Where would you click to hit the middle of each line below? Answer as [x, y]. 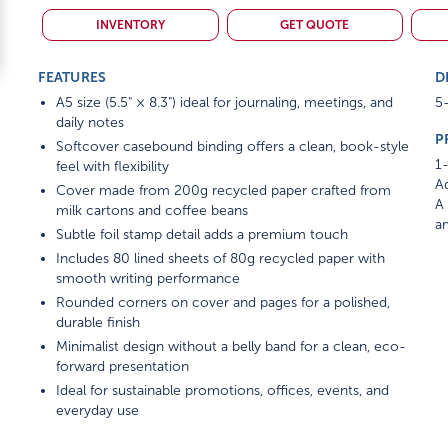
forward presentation [123, 366]
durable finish [98, 322]
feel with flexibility [113, 166]
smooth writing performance [148, 278]
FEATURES [72, 77]
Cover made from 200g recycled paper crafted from [224, 190]
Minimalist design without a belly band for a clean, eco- [231, 346]
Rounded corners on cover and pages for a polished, [223, 302]
